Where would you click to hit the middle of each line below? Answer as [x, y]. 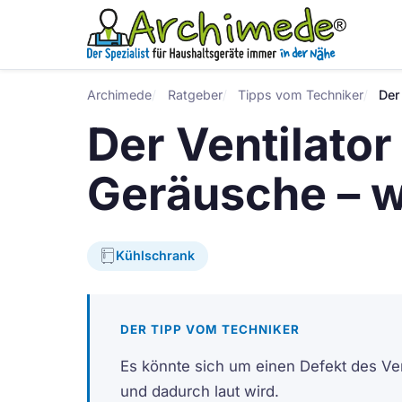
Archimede [120, 94]
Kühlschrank [156, 256]
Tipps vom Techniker [300, 94]
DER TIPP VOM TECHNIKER [210, 329]
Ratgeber [195, 94]
